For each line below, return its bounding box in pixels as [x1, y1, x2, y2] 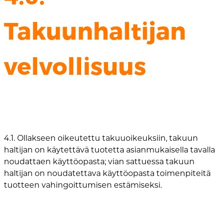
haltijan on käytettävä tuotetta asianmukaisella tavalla [4, 145, 215, 155]
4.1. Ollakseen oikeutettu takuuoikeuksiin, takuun [4, 133, 198, 143]
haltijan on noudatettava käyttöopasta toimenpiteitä [4, 169, 211, 178]
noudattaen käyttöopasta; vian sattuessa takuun [4, 157, 195, 167]
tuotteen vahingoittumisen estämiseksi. [4, 180, 162, 190]
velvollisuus [4, 52, 146, 81]
